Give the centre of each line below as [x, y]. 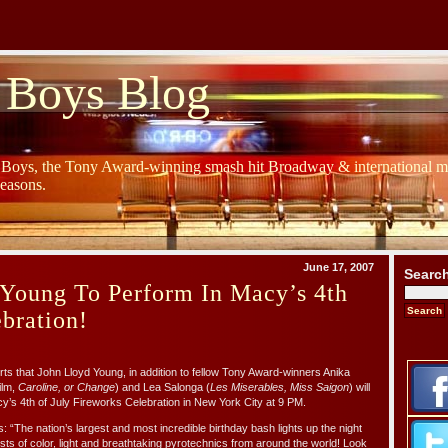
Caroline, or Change [66, 387]
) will [359, 387]
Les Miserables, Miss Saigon [279, 387]
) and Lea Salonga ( [162, 387]
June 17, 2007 [338, 267]
